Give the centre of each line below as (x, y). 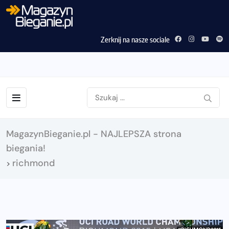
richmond (33, 163)
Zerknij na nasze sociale (135, 39)
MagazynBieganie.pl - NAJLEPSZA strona (94, 134)
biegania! (26, 148)
